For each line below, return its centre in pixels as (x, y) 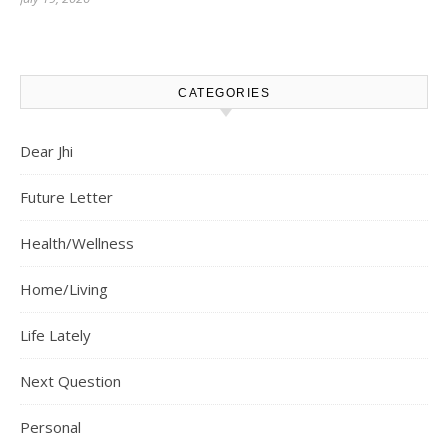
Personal (50, 427)
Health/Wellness (77, 243)
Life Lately (55, 335)
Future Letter (66, 197)
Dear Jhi (46, 151)
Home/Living (64, 289)
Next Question (70, 381)
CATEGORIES (224, 93)
